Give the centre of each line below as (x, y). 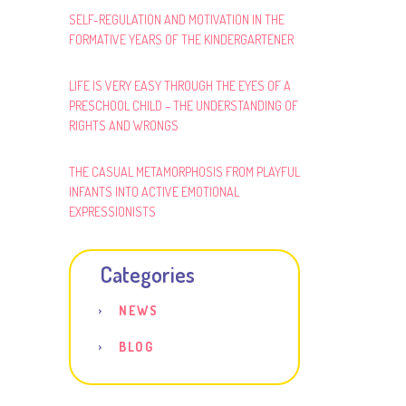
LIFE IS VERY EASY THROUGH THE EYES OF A (180, 86)
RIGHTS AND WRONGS (124, 126)
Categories (148, 274)
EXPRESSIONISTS (112, 212)
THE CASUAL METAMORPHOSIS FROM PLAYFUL (184, 172)
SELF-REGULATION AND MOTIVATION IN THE (177, 19)
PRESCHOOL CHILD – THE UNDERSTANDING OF (184, 106)
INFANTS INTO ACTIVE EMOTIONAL (154, 192)
